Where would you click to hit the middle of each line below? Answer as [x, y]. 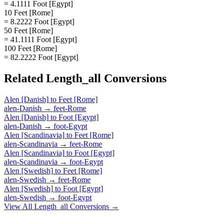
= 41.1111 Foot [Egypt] [40, 39]
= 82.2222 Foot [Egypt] [41, 57]
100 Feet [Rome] [30, 48]
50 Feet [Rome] [28, 30]
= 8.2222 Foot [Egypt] [39, 21]
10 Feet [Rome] [28, 12]
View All [19, 206]
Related [25, 78]
